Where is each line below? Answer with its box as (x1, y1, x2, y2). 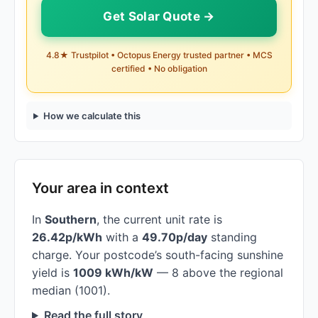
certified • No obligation (111, 63, 207, 74)
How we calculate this (43, 110, 141, 121)
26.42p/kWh (32, 230, 102, 244)
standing (207, 230, 257, 244)
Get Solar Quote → (103, 9, 215, 23)
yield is (32, 265, 73, 280)
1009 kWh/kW (73, 265, 153, 280)
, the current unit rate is (97, 212, 222, 226)
